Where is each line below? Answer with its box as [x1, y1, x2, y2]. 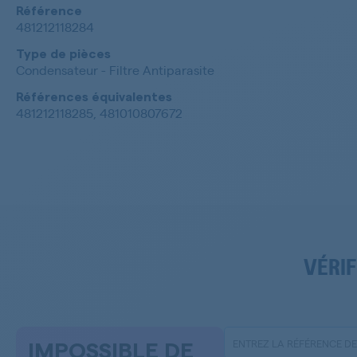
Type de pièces [16, 48, 111, 61]
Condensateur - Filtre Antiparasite [16, 61, 214, 79]
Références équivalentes [16, 91, 172, 104]
